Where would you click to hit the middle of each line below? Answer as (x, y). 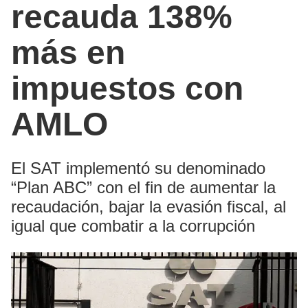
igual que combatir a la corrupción (133, 226)
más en (68, 53)
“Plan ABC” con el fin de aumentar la (143, 188)
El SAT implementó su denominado (138, 168)
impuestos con (127, 89)
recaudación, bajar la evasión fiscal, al (148, 207)
